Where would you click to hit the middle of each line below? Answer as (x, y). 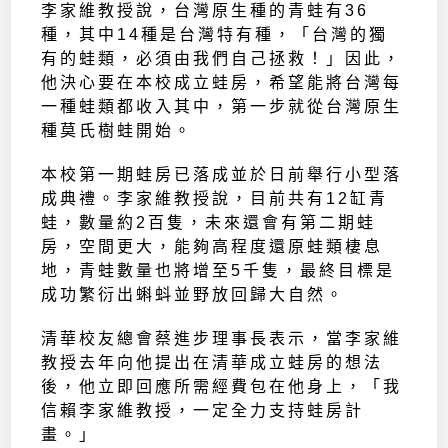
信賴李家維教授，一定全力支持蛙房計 (203, 411)
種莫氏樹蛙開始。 (117, 131)
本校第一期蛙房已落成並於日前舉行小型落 (222, 175)
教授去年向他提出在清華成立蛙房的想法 (212, 363)
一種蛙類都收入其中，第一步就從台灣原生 (222, 107)
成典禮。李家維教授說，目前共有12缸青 (215, 199)
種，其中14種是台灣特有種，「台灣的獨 (215, 35)
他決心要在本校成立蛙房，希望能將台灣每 (222, 83)
